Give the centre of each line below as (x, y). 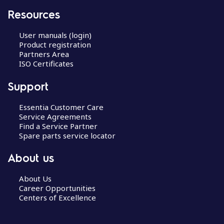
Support (28, 86)
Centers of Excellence (57, 197)
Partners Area (44, 54)
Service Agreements (55, 116)
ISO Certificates (46, 63)
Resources (34, 14)
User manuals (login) (55, 35)
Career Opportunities (57, 188)
